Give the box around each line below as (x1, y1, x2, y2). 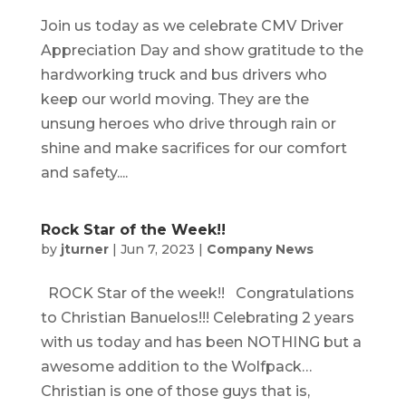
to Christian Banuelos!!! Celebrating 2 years (40, 308, 354, 326)
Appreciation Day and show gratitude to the (40, 41, 363, 59)
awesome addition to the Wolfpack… (40, 357, 312, 375)
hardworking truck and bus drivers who (40, 65, 327, 83)
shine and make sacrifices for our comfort (40, 139, 347, 157)
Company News (206, 240, 314, 257)
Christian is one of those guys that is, (40, 382, 310, 400)
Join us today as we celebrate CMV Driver (40, 16, 343, 34)
